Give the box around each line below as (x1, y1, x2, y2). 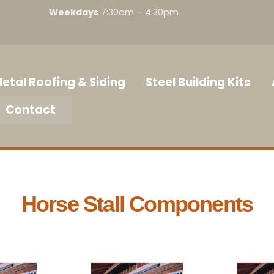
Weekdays (49, 6, 99, 18)
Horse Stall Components (21, 191, 253, 217)
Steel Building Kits (146, 74, 251, 90)
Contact (5, 102, 56, 118)
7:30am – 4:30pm (101, 6, 179, 18)
